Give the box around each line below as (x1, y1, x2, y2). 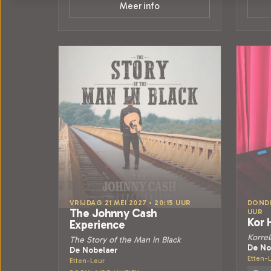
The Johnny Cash (70, 206, 157, 220)
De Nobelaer (70, 245, 118, 255)
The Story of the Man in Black (70, 235, 180, 245)
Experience (70, 218, 125, 232)
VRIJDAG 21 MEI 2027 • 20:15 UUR (70, 198, 191, 207)
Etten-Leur (70, 256, 105, 265)
